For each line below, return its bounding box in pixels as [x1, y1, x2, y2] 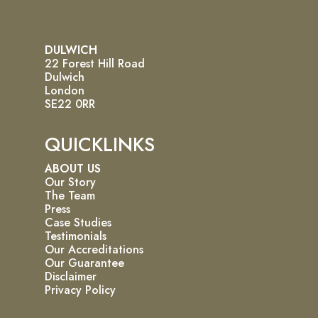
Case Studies [45, 214, 111, 231]
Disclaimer [45, 268, 97, 285]
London [45, 82, 84, 99]
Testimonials [45, 227, 106, 244]
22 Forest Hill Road [45, 55, 145, 72]
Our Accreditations [45, 241, 143, 258]
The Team [45, 187, 95, 204]
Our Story [45, 173, 96, 190]
